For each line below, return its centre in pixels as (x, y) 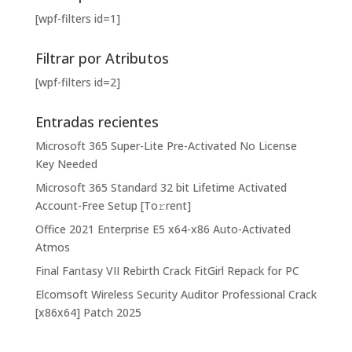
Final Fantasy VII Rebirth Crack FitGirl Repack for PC (167, 271)
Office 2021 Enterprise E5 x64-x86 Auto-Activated (163, 229)
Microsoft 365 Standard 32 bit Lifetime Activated (161, 188)
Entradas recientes (97, 122)
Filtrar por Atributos (102, 59)
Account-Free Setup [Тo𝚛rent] (113, 206)
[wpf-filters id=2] (77, 82)
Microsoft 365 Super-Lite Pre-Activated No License (166, 146)
